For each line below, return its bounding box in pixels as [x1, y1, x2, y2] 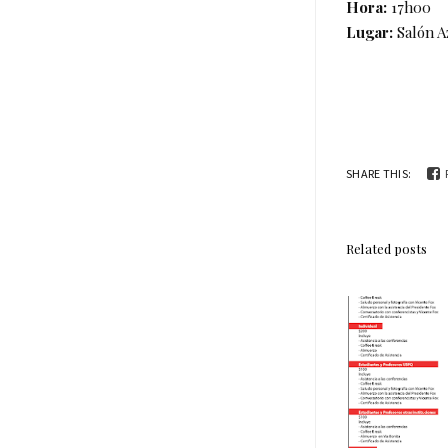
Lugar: [346, 22, 393, 42]
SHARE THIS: [346, 165, 412, 181]
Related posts [346, 239, 428, 257]
